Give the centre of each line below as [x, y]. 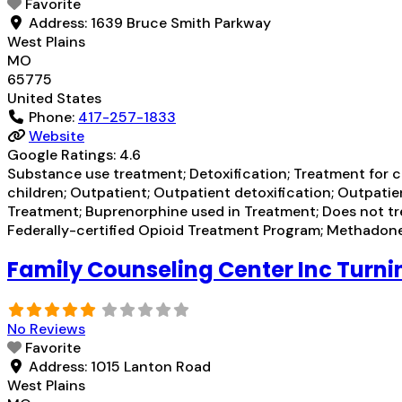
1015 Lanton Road [151, 366]
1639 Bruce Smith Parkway [181, 22]
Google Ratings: [63, 154]
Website [57, 135]
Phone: [53, 117]
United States [54, 98]
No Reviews [46, 328]
